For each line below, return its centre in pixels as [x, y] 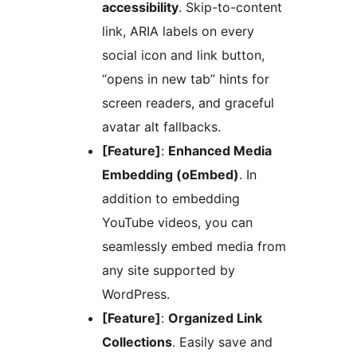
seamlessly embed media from [194, 247]
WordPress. [136, 294]
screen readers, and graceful [188, 103]
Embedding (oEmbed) [171, 175]
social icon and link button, [183, 55]
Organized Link [215, 318]
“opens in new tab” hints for [186, 79]
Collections [137, 342]
